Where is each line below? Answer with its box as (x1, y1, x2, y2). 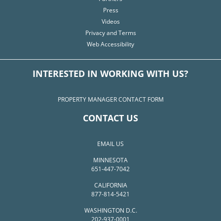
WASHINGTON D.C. (84, 206, 137, 215)
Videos (101, 17, 120, 26)
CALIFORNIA (94, 181, 127, 190)
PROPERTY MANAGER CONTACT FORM (57, 95, 164, 104)
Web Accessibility (87, 40, 134, 49)
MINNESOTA (93, 156, 128, 165)
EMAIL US (97, 140, 124, 148)
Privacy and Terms (85, 29, 136, 37)
